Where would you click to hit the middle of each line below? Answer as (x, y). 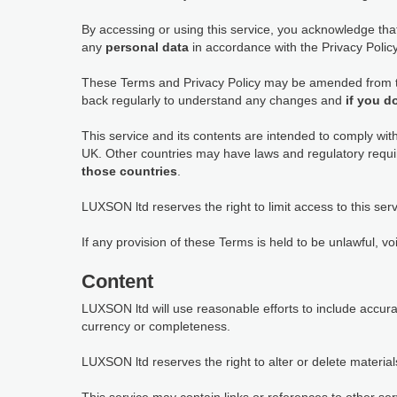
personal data (147, 47)
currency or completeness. (156, 326)
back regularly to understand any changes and (214, 100)
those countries (129, 171)
